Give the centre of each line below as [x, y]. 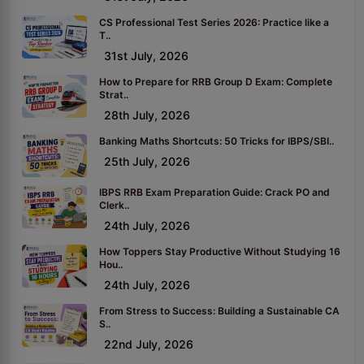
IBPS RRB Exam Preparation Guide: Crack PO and [214, 192]
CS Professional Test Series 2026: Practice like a [214, 22]
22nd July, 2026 [149, 344]
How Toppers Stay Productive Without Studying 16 [220, 251]
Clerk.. [114, 205]
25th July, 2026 [147, 161]
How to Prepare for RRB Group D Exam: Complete [216, 81]
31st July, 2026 [146, 55]
